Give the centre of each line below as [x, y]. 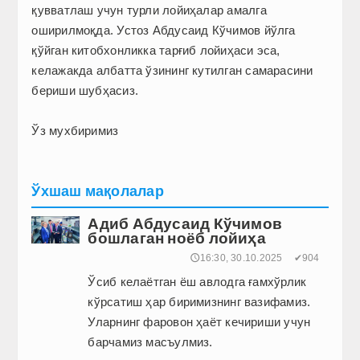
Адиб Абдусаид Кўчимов [185, 224]
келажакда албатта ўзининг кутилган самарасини [172, 71]
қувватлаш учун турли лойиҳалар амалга [149, 10]
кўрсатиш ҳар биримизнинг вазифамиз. [199, 302]
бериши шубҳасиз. [85, 91]
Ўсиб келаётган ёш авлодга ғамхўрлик [197, 282]
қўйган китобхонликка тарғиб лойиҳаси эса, [156, 51]
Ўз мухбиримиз [75, 131]
